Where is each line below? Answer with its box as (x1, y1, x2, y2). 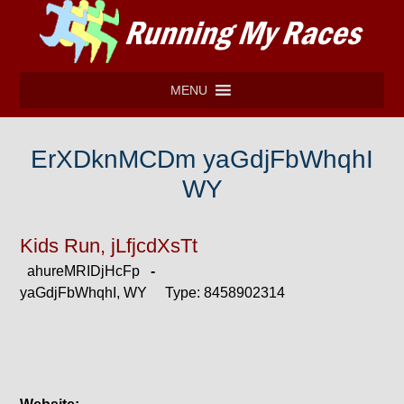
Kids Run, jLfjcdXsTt (20, 234, 198, 257)
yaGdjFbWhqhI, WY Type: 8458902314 (20, 285, 286, 300)
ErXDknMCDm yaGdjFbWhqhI (31, 145, 373, 173)
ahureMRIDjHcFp (20, 263, 151, 279)
